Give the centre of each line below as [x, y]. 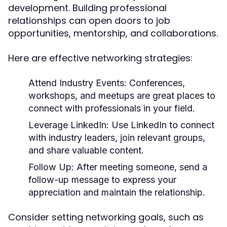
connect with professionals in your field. [112, 108]
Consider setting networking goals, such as [106, 217]
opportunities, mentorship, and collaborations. [113, 33]
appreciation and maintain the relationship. [117, 192]
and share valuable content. [86, 150]
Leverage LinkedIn [67, 125]
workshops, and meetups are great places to [122, 96]
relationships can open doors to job [89, 21]
